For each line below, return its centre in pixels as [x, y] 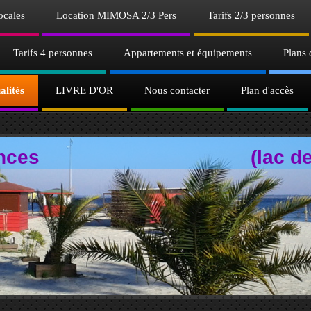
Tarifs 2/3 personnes [251, 15]
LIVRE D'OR [84, 90]
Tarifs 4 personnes [53, 53]
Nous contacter [177, 90]
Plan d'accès [267, 90]
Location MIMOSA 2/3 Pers [116, 15]
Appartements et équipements [188, 53]
